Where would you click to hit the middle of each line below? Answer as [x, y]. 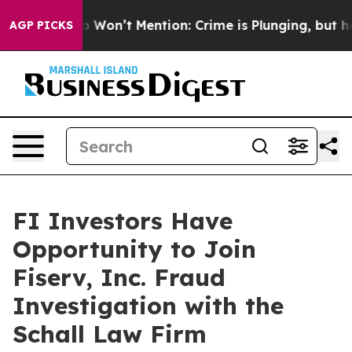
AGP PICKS [41, 25]
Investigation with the [148, 306]
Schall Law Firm [110, 334]
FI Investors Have [123, 221]
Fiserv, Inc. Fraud [119, 277]
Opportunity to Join [134, 249]
